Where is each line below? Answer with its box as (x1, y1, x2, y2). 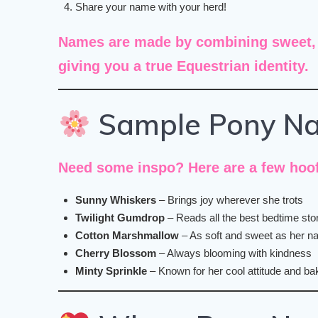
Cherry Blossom (75, 247, 157, 260)
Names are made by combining (58, 34, 273, 50)
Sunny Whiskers (75, 194, 157, 207)
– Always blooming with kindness (156, 247, 312, 260)
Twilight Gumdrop (75, 212, 165, 224)
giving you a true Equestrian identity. (58, 58, 309, 75)
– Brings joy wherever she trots (156, 194, 304, 207)
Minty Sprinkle (75, 265, 148, 278)
